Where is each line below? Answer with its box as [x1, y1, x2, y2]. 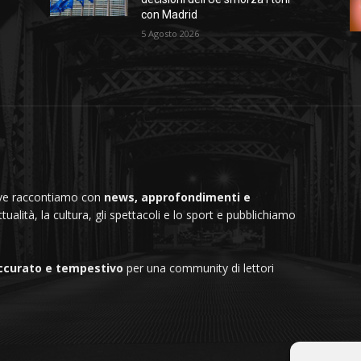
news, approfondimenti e [104, 189, 251, 205]
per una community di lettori [123, 260, 274, 276]
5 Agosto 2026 [141, 27, 200, 40]
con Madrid [141, 8, 198, 22]
